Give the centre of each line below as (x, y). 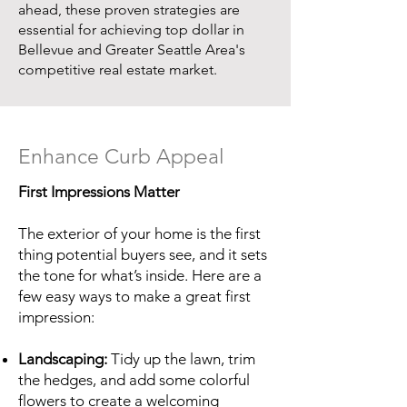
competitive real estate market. (118, 69)
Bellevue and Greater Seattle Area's (132, 50)
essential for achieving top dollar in (131, 30)
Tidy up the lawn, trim (181, 359)
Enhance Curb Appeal (121, 157)
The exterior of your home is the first (139, 233)
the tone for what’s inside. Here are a (140, 275)
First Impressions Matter (99, 192)
